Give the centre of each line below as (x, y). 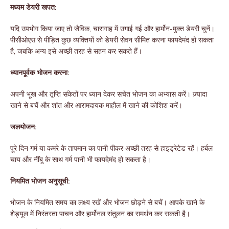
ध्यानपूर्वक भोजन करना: (40, 73)
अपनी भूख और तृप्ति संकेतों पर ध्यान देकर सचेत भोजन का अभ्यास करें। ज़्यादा (109, 94)
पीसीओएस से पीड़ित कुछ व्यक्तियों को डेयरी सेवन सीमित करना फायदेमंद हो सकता (112, 40)
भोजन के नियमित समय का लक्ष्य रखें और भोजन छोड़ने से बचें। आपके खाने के (107, 203)
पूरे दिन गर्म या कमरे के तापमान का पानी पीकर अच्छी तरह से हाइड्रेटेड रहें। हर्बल (111, 148)
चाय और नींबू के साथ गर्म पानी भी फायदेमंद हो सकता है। (81, 160)
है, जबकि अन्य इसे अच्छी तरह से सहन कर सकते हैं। (76, 51)
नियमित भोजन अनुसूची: (40, 181)
